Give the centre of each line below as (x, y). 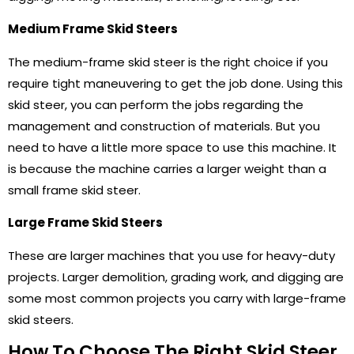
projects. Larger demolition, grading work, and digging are (176, 277)
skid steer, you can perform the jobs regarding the (156, 104)
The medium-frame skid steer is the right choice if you (168, 62)
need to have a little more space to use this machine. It (172, 147)
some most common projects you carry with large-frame (177, 298)
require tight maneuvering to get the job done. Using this (175, 83)
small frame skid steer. (74, 190)
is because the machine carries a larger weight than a (167, 168)
